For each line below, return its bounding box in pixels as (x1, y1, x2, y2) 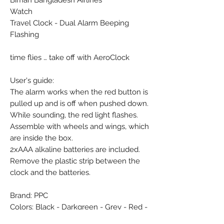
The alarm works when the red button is (10, 87, 148, 97)
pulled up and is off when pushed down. (10, 99, 148, 108)
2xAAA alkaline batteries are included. (10, 145, 140, 154)
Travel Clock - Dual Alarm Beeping (10, 18, 129, 28)
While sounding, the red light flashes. (10, 110, 138, 120)
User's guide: (10, 76, 54, 85)
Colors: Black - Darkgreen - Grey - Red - (10, 202, 147, 212)
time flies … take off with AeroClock (10, 53, 129, 62)
